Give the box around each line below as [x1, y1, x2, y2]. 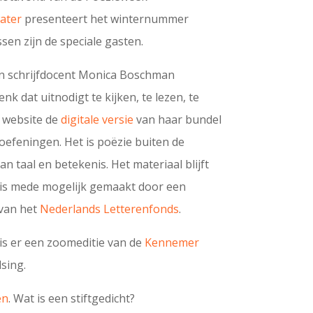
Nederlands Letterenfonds [40, 201, 180, 217]
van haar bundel [133, 112, 222, 128]
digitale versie [61, 112, 134, 128]
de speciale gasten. [45, 34, 144, 50]
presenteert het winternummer [22, 11, 189, 27]
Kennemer [145, 235, 200, 251]
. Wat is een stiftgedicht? [8, 291, 136, 307]
